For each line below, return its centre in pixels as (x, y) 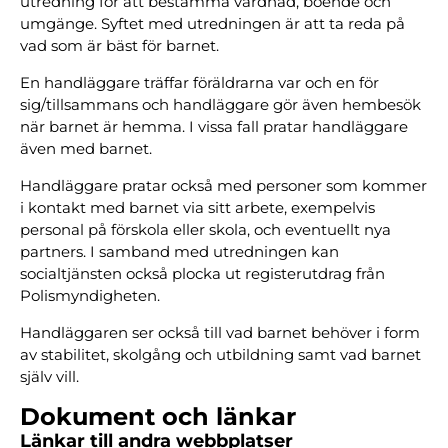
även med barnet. (86, 148)
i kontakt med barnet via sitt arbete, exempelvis (197, 207)
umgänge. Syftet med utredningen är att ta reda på (212, 23)
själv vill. (49, 376)
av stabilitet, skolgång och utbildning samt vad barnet (220, 354)
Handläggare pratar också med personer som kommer (223, 185)
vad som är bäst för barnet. (119, 45)
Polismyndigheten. (90, 295)
